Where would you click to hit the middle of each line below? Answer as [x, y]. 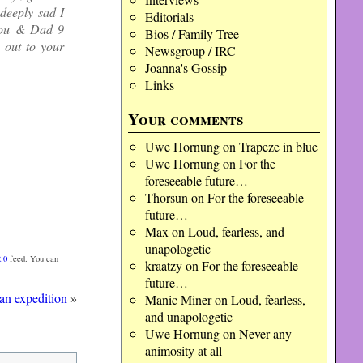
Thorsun [166, 197]
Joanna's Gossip [186, 68]
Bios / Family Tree [192, 34]
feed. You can [33, 259]
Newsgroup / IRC [190, 51]
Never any [265, 333]
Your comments [186, 119]
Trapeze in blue [278, 146]
